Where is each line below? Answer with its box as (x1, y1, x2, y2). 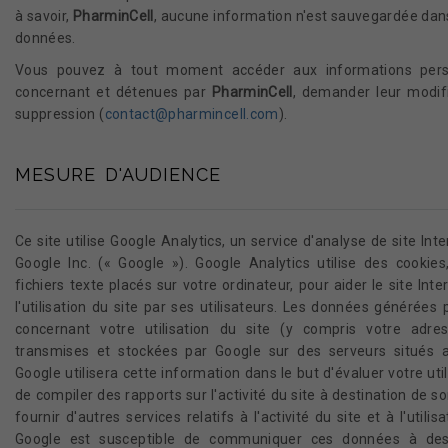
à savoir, (15, 8, 73, 24)
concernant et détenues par (15, 84, 212, 100)
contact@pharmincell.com (104, 106, 279, 122)
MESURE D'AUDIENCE (15, 164, 221, 185)
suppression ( (15, 106, 105, 122)
